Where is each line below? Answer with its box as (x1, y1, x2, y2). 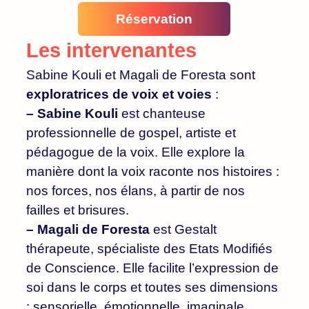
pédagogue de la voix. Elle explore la (26, 144, 245, 159)
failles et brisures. (26, 202, 129, 217)
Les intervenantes (26, 39, 202, 61)
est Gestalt (150, 221, 217, 237)
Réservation (115, 11, 192, 26)
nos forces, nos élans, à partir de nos (26, 183, 245, 198)
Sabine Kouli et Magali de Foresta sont (26, 67, 255, 82)
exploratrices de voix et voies (26, 86, 212, 101)
